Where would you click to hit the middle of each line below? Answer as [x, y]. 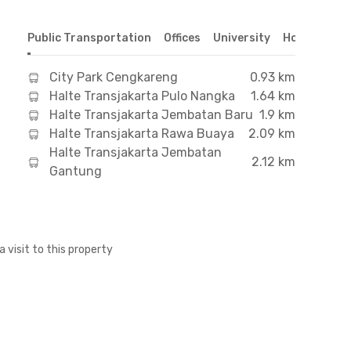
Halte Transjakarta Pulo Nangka [142, 96]
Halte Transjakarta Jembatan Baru [151, 115]
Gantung [75, 171]
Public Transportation [89, 38]
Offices [182, 38]
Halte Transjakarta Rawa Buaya [141, 134]
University [241, 38]
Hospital [306, 38]
